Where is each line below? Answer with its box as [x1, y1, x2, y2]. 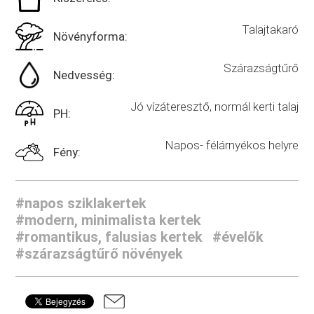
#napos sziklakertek [15, 194, 147, 212]
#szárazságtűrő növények [15, 245, 184, 262]
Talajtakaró [241, 22, 299, 36]
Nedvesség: [53, 67, 116, 82]
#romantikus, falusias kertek [15, 228, 203, 245]
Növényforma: [53, 29, 128, 43]
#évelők [212, 228, 264, 245]
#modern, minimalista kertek [15, 211, 202, 228]
